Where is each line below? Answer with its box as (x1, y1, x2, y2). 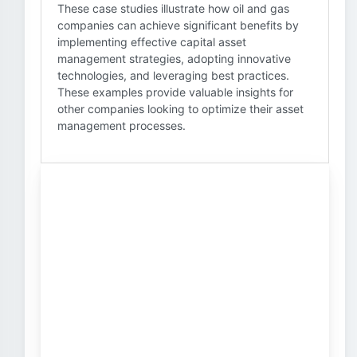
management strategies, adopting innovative (57, 52, 291, 65)
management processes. (57, 119, 186, 132)
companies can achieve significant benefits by (57, 18, 299, 32)
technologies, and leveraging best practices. (57, 69, 289, 82)
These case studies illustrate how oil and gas (57, 2, 289, 15)
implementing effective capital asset (57, 35, 246, 49)
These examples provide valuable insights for (57, 85, 293, 99)
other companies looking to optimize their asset (57, 102, 304, 116)
